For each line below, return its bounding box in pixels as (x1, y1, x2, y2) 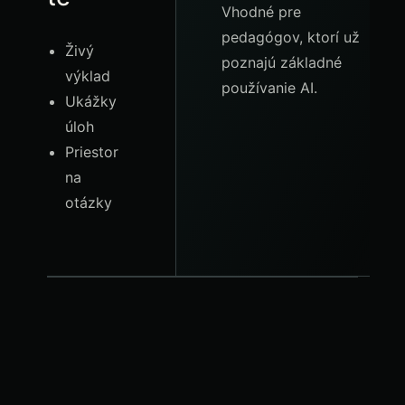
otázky (65, 193, 112, 212)
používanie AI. (221, 79, 317, 97)
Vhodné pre (221, 3, 301, 21)
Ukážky (65, 92, 117, 110)
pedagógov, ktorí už (221, 28, 360, 46)
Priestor (65, 143, 118, 161)
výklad (65, 67, 110, 85)
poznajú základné (221, 53, 342, 71)
